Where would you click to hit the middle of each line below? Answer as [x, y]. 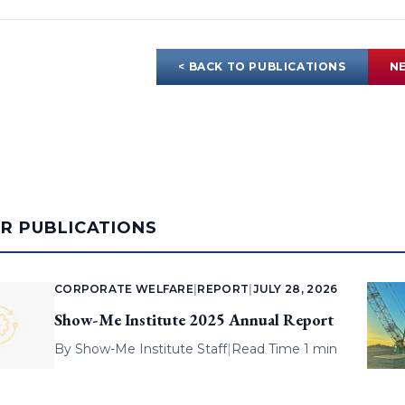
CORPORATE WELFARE [124, 289]
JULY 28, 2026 [295, 289]
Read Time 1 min [284, 349]
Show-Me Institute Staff [151, 349]
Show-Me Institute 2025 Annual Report [193, 320]
